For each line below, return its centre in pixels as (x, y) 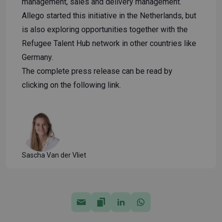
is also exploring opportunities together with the (105, 30)
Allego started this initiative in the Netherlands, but (109, 16)
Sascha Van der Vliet (54, 155)
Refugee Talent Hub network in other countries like (109, 44)
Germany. (37, 57)
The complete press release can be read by (97, 71)
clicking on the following (65, 85)
